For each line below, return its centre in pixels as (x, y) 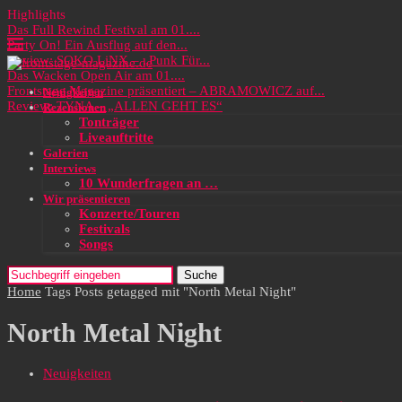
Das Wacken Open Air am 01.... (96, 75)
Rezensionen (74, 107)
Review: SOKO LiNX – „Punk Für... (109, 60)
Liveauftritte (116, 137)
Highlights (36, 14)
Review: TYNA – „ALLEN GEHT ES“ (115, 106)
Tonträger (109, 122)
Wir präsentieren (87, 199)
